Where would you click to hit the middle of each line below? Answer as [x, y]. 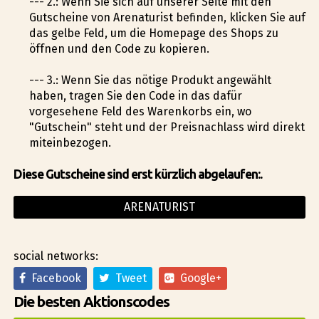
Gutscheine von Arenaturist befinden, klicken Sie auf [167, 17]
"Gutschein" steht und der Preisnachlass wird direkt [167, 127]
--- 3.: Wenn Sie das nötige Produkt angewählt [150, 80]
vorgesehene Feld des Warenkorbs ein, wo [140, 111]
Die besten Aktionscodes [91, 301]
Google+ [198, 278]
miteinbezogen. [70, 142]
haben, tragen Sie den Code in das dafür [135, 95]
